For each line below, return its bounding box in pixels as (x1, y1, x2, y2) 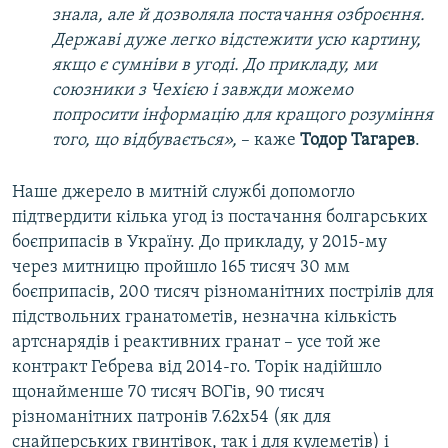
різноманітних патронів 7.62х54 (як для (12, 408, 331, 428)
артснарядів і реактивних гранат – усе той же (12, 333, 381, 353)
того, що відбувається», (52, 131, 241, 151)
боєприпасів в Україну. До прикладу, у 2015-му (12, 233, 387, 253)
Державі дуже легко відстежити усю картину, (52, 31, 421, 51)
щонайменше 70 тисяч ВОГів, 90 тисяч (12, 383, 325, 403)
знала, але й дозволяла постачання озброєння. (52, 6, 425, 26)
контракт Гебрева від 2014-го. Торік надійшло (12, 358, 382, 378)
